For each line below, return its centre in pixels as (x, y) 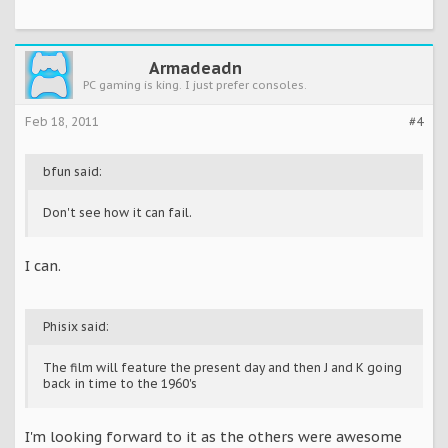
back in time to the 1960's (120, 384)
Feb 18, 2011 (62, 122)
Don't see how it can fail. (117, 213)
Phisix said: (76, 327)
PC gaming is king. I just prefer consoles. (195, 85)
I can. (43, 266)
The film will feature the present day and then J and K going (222, 368)
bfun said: (72, 172)
